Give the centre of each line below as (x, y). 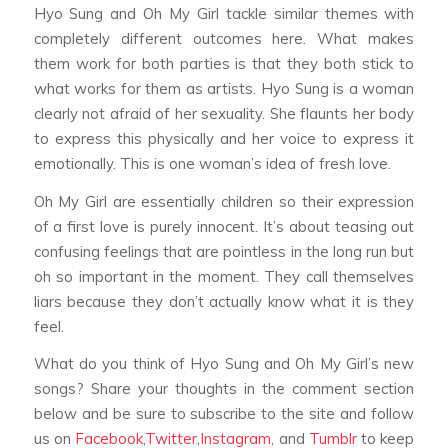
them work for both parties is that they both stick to (224, 63)
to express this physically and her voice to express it (224, 138)
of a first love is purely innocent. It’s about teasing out (224, 226)
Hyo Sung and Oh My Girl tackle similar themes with (224, 13)
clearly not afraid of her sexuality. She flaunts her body (224, 113)
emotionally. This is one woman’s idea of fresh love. (212, 163)
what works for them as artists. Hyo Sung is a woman (224, 88)
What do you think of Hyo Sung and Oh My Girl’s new (224, 364)
